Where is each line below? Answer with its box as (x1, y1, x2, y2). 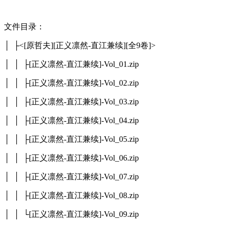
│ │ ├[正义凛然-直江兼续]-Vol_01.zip (4, 59, 139, 68)
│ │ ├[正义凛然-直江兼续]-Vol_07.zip (4, 172, 139, 181)
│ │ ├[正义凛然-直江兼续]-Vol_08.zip (4, 191, 139, 200)
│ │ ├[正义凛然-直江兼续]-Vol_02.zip (4, 78, 139, 87)
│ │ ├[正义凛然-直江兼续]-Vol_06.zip (4, 153, 139, 162)
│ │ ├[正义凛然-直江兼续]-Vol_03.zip (4, 97, 139, 106)
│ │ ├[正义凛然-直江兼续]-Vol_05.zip (4, 134, 139, 143)
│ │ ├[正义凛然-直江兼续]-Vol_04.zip (4, 116, 139, 125)
